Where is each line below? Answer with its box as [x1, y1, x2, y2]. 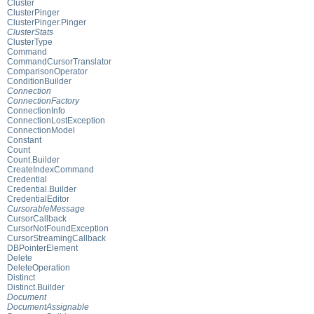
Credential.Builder [7, 184, 76, 194]
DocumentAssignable [7, 301, 89, 312]
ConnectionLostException [7, 115, 105, 125]
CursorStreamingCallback [7, 233, 106, 243]
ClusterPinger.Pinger [7, 17, 86, 27]
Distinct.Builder [7, 282, 64, 292]
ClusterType [7, 36, 53, 47]
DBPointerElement [7, 243, 78, 253]
